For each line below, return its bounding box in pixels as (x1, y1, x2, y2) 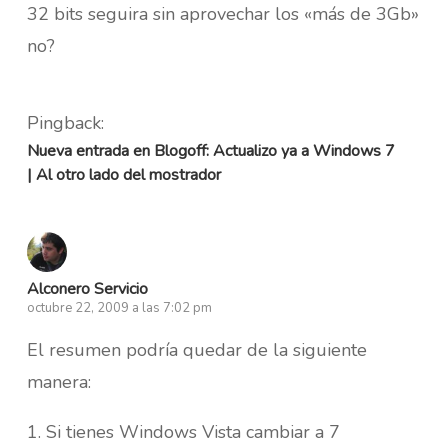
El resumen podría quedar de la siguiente (26, 337, 367, 362)
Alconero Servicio (26, 277, 148, 300)
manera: (26, 369, 91, 394)
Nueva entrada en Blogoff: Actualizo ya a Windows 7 (26, 139, 395, 162)
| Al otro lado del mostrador (26, 163, 221, 186)
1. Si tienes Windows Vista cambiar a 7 (26, 419, 340, 444)
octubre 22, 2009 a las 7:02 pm (26, 298, 212, 317)
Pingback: (26, 110, 104, 135)
